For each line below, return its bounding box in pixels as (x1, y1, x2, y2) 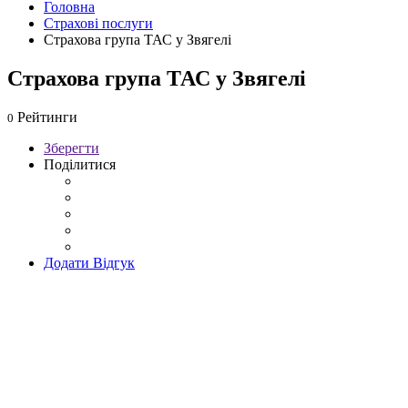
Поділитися (44, 156, 116, 172)
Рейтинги (14, 108, 77, 125)
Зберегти (44, 139, 99, 156)
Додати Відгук (44, 254, 135, 270)
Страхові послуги (44, 15, 153, 32)
